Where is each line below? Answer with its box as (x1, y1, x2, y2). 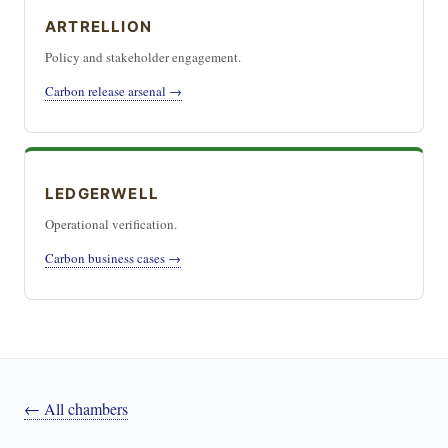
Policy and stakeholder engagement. (45, 48, 241, 66)
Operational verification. (45, 215, 177, 233)
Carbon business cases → (45, 249, 181, 267)
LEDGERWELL (45, 184, 159, 203)
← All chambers (24, 398, 128, 419)
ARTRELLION (45, 17, 152, 36)
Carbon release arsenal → (45, 82, 182, 100)
